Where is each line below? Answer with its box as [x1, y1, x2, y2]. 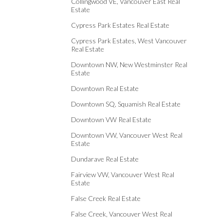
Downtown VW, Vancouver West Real [71, 131, 182, 139]
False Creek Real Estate [71, 194, 141, 202]
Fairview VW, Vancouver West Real [71, 170, 174, 179]
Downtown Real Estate [71, 84, 139, 92]
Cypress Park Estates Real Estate [71, 21, 169, 29]
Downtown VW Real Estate [71, 115, 151, 124]
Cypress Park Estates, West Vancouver [71, 36, 187, 45]
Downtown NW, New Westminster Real [71, 60, 187, 69]
